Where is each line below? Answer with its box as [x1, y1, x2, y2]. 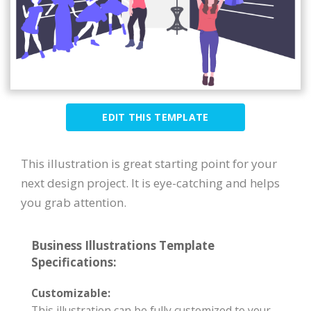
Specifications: [31, 253, 117, 270]
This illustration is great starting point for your [21, 155, 277, 171]
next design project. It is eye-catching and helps [21, 174, 280, 191]
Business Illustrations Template [31, 237, 215, 253]
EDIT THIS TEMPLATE [102, 110, 209, 124]
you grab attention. [21, 194, 126, 210]
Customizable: [31, 285, 110, 301]
